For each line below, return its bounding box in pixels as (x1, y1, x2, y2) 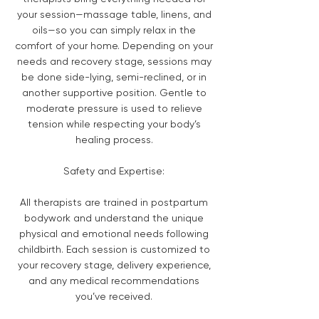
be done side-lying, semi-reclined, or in (21, 70, 206, 83)
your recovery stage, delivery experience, (17, 258, 211, 271)
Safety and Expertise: (63, 164, 164, 177)
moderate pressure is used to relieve (26, 102, 202, 114)
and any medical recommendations (28, 274, 199, 286)
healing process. (75, 133, 153, 145)
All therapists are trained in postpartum (20, 196, 208, 208)
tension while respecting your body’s (27, 117, 201, 130)
